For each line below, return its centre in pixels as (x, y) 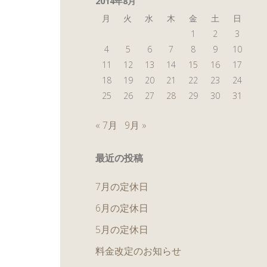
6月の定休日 (122, 208)
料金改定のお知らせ (138, 251)
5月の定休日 (122, 230)
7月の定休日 (122, 187)
